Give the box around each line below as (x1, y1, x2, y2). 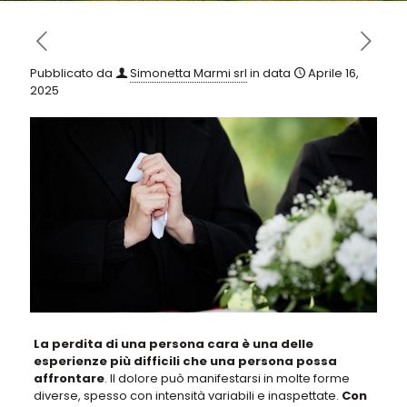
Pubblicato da (30, 65, 113, 82)
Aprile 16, (308, 65, 359, 82)
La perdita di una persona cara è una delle (33, 334, 313, 352)
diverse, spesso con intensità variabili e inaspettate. (33, 386, 342, 404)
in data (250, 65, 291, 82)
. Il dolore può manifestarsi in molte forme (104, 369, 350, 387)
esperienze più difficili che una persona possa (33, 352, 337, 370)
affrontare (33, 369, 104, 387)
